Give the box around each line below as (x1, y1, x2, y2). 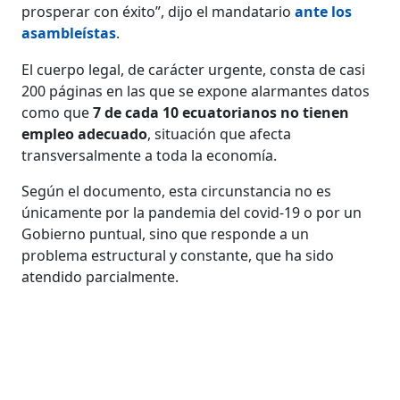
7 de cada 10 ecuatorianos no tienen (93, 102, 350, 122)
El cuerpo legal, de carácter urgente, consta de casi (21, 59, 366, 79)
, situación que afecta (147, 123, 292, 144)
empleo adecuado (21, 123, 148, 144)
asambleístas (21, 22, 117, 43)
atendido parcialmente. (21, 266, 179, 287)
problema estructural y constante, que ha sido (21, 245, 335, 265)
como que (21, 102, 94, 122)
